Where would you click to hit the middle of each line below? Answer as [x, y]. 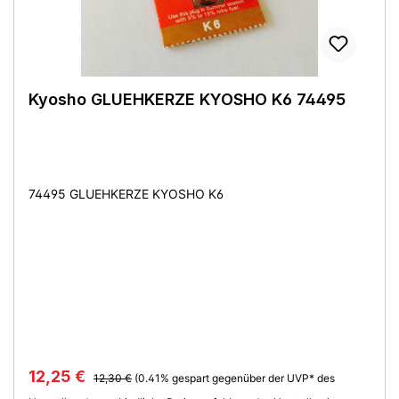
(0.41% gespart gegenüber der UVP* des [235, 378]
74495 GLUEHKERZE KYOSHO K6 [126, 193]
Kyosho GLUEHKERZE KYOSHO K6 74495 [187, 99]
